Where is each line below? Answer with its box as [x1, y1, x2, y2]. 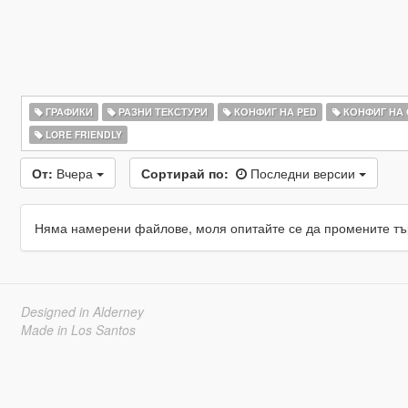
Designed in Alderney [20, 302, 144, 321]
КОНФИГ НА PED [230, 105, 317, 118]
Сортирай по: [140, 164, 229, 182]
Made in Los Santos [20, 321, 136, 339]
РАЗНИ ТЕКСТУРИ [116, 105, 209, 118]
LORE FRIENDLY [42, 127, 122, 141]
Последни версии [250, 164, 359, 182]
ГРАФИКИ [42, 105, 93, 118]
